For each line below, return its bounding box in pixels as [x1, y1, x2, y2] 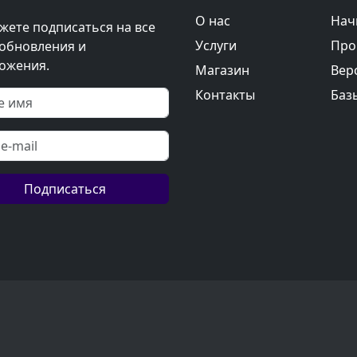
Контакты [195, 85, 255, 104]
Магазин [195, 61, 249, 79]
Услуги [195, 36, 237, 54]
